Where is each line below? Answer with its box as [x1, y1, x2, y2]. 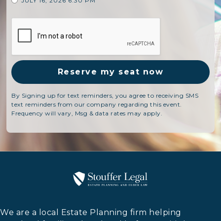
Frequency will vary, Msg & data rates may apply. [11, 109, 163, 117]
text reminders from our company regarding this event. [11, 100, 182, 108]
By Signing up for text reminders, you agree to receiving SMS [11, 91, 199, 99]
